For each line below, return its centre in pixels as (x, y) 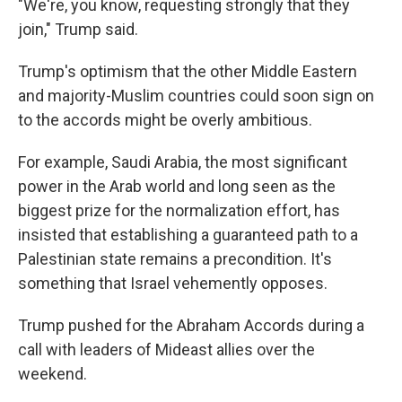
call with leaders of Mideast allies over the (166, 349)
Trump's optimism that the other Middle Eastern (188, 71)
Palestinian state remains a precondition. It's (175, 258)
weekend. (52, 373)
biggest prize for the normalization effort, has (179, 210)
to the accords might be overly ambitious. (165, 119)
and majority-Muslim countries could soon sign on (196, 95)
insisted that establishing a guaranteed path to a (188, 234)
